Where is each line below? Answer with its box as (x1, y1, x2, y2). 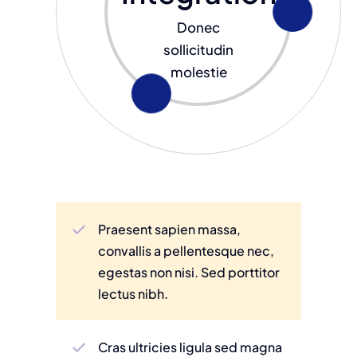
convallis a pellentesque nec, (98, 242, 275, 260)
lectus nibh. (98, 285, 169, 303)
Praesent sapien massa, (98, 221, 241, 238)
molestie (170, 63, 227, 81)
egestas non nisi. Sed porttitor (98, 264, 280, 281)
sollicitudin (163, 41, 234, 59)
